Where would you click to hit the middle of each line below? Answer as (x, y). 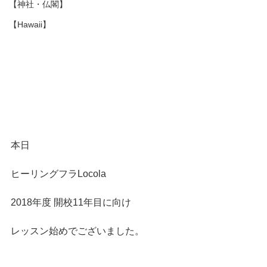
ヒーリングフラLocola (58, 174)
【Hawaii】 (30, 24)
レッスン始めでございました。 (77, 231)
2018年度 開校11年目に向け (71, 202)
